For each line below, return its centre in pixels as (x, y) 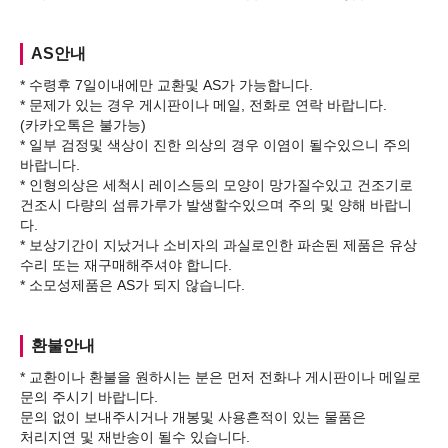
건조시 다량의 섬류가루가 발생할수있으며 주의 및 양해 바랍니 (216, 205)
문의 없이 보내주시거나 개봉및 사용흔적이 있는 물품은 (193, 417)
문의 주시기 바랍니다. (89, 397)
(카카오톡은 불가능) (83, 125)
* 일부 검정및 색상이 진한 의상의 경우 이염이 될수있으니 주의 (215, 145)
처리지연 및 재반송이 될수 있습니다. (135, 437)
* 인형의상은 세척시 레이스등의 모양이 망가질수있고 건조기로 (216, 185)
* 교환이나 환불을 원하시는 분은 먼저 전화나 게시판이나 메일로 (220, 377)
